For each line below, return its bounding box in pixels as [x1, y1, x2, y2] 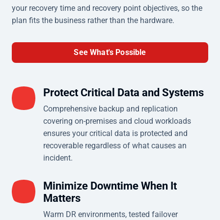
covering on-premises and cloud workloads [43, 116, 191, 126]
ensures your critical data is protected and [43, 128, 188, 138]
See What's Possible [74, 47, 146, 57]
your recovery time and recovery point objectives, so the [12, 3, 202, 13]
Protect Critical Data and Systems [43, 86, 204, 99]
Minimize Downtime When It [43, 179, 177, 192]
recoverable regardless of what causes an [43, 140, 187, 150]
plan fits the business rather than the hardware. [12, 15, 174, 25]
